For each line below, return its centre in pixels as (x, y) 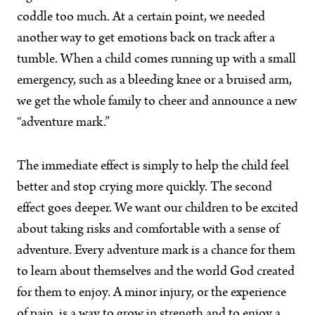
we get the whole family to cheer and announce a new (157, 102)
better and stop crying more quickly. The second (144, 188)
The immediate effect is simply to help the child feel (153, 167)
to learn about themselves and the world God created (156, 272)
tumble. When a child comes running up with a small (156, 60)
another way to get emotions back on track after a (146, 39)
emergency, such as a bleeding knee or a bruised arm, (154, 81)
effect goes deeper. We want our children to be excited (157, 209)
